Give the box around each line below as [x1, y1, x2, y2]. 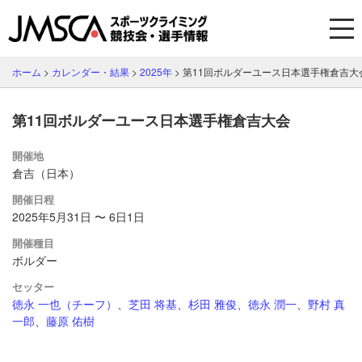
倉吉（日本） [12, 165, 80, 181]
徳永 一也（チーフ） [12, 296, 117, 312]
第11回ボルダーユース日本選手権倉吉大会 [12, 110, 290, 131]
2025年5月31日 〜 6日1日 [12, 208, 145, 225]
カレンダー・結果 [52, 65, 129, 78]
